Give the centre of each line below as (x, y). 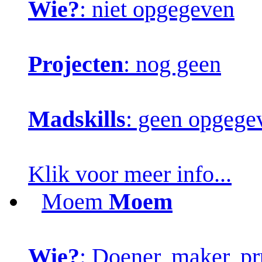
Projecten (76, 64)
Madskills (77, 119)
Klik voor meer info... (130, 174)
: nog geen (172, 64)
